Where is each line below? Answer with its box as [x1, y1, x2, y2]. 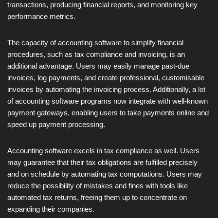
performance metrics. [7, 12, 75, 20]
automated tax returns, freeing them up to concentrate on [7, 193, 187, 201]
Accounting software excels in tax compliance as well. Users [7, 146, 200, 155]
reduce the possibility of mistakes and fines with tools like [7, 181, 188, 190]
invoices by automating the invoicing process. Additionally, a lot [7, 85, 205, 93]
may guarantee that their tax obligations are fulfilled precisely [7, 158, 198, 166]
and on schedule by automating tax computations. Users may [7, 169, 202, 178]
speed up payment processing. [7, 120, 105, 128]
